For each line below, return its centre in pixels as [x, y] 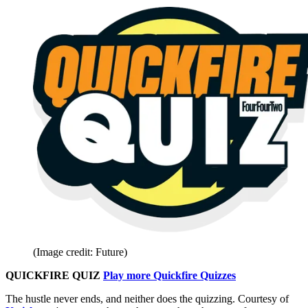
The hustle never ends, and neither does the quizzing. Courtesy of [147, 299]
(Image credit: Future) [80, 252]
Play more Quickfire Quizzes [169, 276]
